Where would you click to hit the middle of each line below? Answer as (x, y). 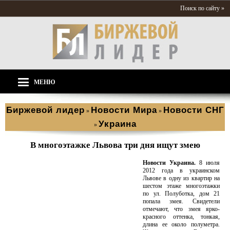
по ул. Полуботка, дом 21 (181, 194)
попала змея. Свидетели (181, 201)
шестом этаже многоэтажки (181, 186)
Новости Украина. (169, 163)
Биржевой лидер (45, 110)
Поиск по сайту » (202, 8)
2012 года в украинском (181, 170)
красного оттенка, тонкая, (181, 217)
